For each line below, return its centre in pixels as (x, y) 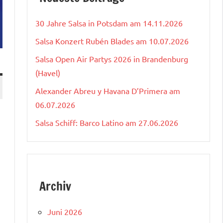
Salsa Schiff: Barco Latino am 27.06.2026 (107, 122)
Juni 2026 (65, 211)
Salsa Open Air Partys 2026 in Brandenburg (112, 58)
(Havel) (48, 72)
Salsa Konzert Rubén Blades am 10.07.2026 (112, 41)
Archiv (55, 186)
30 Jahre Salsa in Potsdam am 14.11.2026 (109, 23)
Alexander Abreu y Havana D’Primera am (108, 90)
